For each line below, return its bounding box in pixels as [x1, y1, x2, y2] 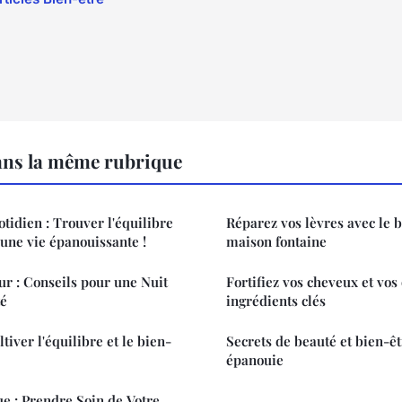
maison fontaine [226, 232, 327, 250]
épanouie [226, 350, 284, 369]
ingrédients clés [226, 291, 326, 310]
